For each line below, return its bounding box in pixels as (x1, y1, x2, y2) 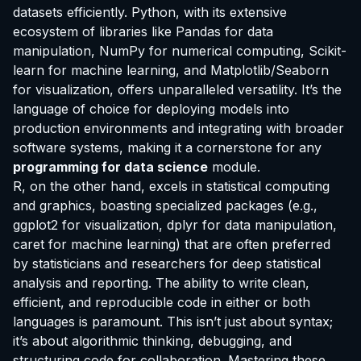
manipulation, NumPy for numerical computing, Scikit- (13, 42, 346, 59)
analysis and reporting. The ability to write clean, (13, 274, 309, 291)
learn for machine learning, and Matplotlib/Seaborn (13, 61, 329, 78)
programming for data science (13, 158, 208, 175)
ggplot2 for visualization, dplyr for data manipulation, (13, 216, 337, 233)
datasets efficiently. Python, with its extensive (13, 3, 287, 20)
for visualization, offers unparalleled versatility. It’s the (13, 81, 342, 98)
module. (208, 158, 260, 175)
